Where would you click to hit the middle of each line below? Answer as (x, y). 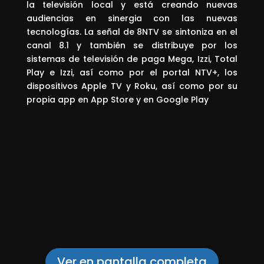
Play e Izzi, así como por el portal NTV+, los (132, 72)
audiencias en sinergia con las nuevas (132, 18)
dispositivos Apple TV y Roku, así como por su (132, 86)
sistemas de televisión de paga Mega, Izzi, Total (132, 59)
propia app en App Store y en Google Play (117, 99)
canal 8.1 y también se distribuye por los (132, 45)
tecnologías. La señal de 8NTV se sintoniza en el (132, 32)
